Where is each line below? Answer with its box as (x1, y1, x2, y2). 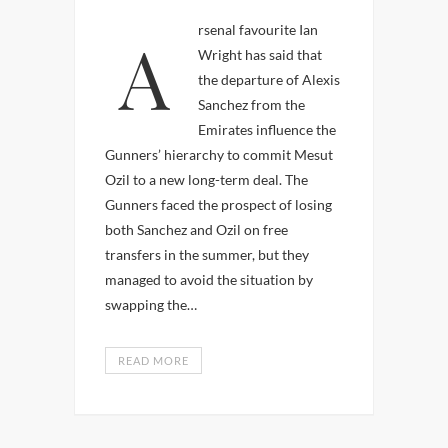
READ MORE (118, 354, 189, 367)
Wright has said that (198, 46, 322, 63)
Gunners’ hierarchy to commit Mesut (105, 146, 333, 163)
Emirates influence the (198, 121, 336, 138)
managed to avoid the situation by (105, 271, 313, 288)
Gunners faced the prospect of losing (105, 196, 332, 213)
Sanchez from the (198, 96, 305, 113)
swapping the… (105, 296, 197, 313)
